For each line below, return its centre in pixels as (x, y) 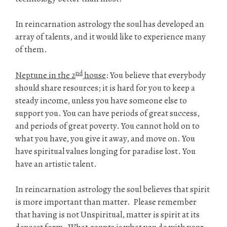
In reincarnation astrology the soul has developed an (110, 24)
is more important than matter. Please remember (106, 202)
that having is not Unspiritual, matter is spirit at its (107, 215)
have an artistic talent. (56, 164)
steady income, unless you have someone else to (101, 100)
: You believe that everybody (156, 75)
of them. (31, 50)
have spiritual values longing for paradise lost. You (105, 151)
